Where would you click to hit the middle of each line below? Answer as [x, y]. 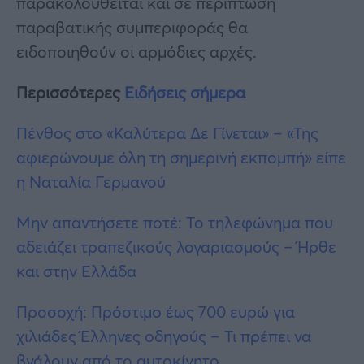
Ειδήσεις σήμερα [185, 92]
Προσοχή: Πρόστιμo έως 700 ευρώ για [156, 311]
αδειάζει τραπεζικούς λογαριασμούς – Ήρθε [176, 246]
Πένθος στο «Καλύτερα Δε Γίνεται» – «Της [167, 132]
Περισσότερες [70, 92]
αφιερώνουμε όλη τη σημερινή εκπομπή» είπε [181, 157]
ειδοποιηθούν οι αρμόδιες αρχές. [136, 51]
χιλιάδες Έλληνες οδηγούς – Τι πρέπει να [164, 336]
